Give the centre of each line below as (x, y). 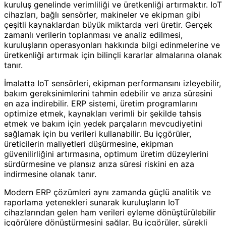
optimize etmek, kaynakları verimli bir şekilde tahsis (103, 113)
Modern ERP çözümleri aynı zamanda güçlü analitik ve (107, 192)
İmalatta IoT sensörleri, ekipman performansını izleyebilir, (112, 83)
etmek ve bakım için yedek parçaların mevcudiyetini (103, 123)
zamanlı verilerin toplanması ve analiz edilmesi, (93, 35)
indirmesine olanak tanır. (50, 174)
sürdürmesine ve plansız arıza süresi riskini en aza (99, 164)
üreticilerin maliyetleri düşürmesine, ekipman (89, 144)
